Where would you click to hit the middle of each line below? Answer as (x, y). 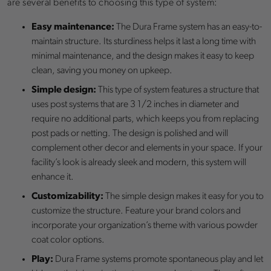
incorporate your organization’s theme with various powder (145, 226)
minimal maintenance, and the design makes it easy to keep (143, 57)
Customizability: (67, 197)
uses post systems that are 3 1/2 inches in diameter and (135, 105)
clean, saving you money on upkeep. (102, 71)
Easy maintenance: (73, 28)
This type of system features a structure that (178, 90)
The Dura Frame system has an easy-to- (188, 28)
